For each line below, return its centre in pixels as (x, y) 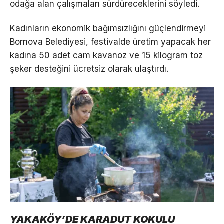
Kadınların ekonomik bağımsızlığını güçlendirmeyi (108, 28)
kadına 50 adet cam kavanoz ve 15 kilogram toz (106, 55)
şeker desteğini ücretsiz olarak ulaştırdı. (89, 69)
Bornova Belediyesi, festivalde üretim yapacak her (110, 42)
